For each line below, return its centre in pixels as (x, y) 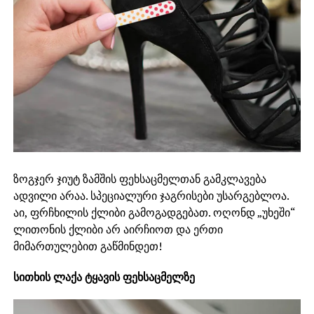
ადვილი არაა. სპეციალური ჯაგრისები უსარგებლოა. (151, 196)
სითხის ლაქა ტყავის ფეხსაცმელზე (104, 277)
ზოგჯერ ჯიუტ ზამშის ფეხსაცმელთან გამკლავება (139, 179)
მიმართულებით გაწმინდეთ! (87, 246)
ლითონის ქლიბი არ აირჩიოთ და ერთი (118, 230)
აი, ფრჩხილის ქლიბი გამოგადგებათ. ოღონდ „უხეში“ (154, 213)
